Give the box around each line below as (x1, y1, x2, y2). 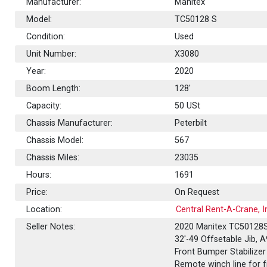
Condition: (26, 31, 66, 42)
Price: (26, 187, 48, 197)
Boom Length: (26, 83, 81, 94)
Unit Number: (26, 48, 77, 59)
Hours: (26, 169, 52, 180)
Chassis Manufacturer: (26, 117, 113, 128)
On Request (175, 187, 220, 197)
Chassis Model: (26, 135, 84, 145)
